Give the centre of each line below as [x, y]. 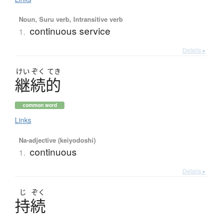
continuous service [70, 30]
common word [40, 105]
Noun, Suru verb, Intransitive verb [71, 19]
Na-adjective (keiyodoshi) [57, 140]
